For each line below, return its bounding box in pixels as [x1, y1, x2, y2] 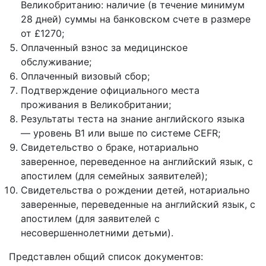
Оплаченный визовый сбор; [21, 70, 150, 82]
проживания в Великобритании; [21, 99, 171, 110]
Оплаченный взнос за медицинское [21, 42, 188, 53]
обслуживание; [21, 56, 91, 68]
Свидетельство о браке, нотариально [21, 141, 199, 153]
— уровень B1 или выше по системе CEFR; [21, 127, 220, 139]
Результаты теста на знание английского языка [21, 113, 245, 125]
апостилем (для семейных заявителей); [21, 170, 207, 182]
